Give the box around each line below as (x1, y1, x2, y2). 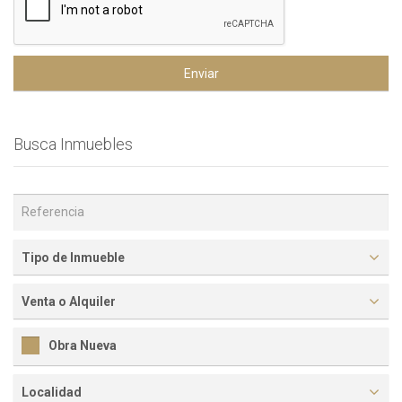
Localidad (22, 385, 82, 400)
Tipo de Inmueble (22, 250, 125, 265)
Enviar (183, 66, 219, 81)
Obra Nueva (48, 338, 117, 353)
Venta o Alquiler (22, 294, 116, 309)
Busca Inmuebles (13, 135, 133, 153)
